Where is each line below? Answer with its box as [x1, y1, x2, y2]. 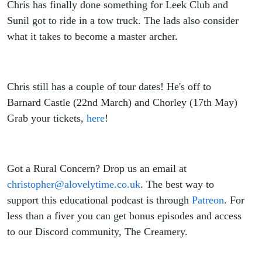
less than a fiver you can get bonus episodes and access [7, 210, 242, 222]
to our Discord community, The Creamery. [7, 226, 188, 238]
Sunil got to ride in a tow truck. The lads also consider [7, 15, 239, 27]
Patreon [192, 194, 224, 206]
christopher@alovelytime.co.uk [7, 178, 140, 191]
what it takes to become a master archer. [7, 30, 178, 43]
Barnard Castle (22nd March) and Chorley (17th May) [7, 96, 237, 109]
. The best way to [140, 178, 214, 191]
